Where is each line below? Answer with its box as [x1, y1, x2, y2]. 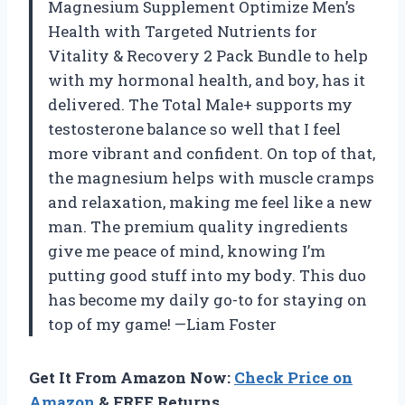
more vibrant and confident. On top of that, [48, 143, 375, 165]
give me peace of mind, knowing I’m [48, 240, 325, 262]
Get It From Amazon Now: [29, 367, 234, 389]
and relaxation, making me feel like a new [48, 192, 372, 213]
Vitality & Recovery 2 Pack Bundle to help [48, 45, 368, 67]
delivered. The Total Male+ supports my [48, 94, 353, 116]
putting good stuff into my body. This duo [48, 265, 366, 287]
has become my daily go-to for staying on [48, 289, 367, 311]
